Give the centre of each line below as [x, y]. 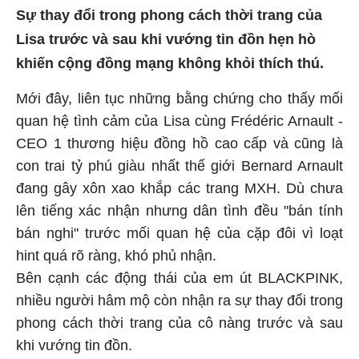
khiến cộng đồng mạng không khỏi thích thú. [170, 66]
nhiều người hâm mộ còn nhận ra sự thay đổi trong [179, 303]
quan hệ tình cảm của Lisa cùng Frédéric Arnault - [179, 124]
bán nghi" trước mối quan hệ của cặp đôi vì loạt [179, 236]
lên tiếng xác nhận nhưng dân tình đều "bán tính [179, 214]
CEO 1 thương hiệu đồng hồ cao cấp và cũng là [179, 146]
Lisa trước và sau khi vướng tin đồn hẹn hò [166, 42]
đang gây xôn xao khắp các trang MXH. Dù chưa [179, 191]
